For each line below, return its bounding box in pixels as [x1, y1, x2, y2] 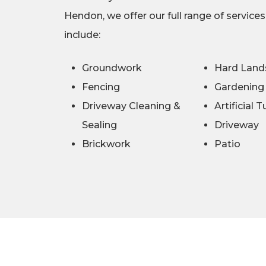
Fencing [81, 81, 120, 93]
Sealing [81, 119, 117, 131]
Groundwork [81, 62, 142, 74]
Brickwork [81, 138, 131, 150]
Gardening [214, 81, 264, 93]
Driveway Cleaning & [81, 100, 180, 112]
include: [64, 29, 100, 41]
